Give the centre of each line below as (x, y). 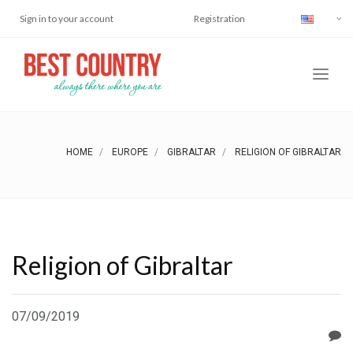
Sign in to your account (67, 19)
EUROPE (130, 152)
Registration (219, 19)
